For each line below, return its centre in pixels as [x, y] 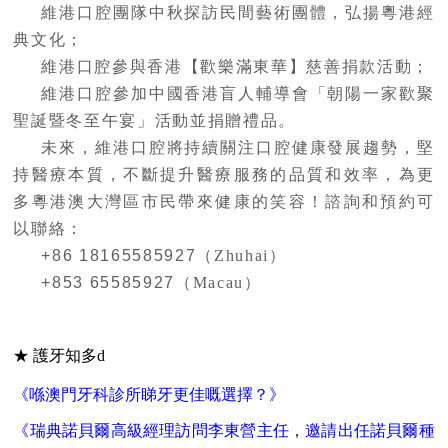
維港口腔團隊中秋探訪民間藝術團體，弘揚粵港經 [238, 13]
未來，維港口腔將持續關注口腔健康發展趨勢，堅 [238, 148]
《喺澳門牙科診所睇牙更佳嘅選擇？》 [149, 395]
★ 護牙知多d [59, 356]
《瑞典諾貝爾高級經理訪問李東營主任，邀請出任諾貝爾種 [224, 431]
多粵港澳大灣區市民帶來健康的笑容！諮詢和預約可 [224, 202]
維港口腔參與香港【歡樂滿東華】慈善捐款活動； [236, 67]
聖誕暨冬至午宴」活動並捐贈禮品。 [155, 121]
